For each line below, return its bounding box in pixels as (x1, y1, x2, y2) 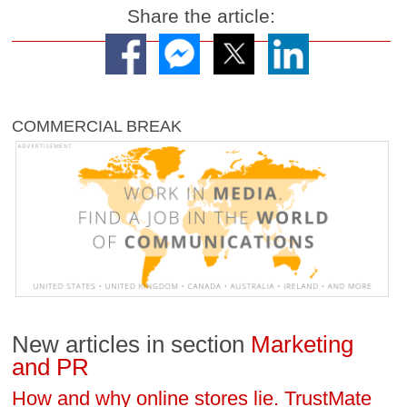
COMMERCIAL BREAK (12, 116, 183, 135)
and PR (12, 353, 90, 380)
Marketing (251, 331, 354, 357)
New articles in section (12, 331, 252, 357)
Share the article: (127, 5, 276, 27)
